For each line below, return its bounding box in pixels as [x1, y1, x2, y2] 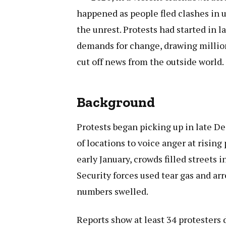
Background [77, 93, 155, 110]
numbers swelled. [77, 185, 149, 197]
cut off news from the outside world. [77, 55, 224, 68]
